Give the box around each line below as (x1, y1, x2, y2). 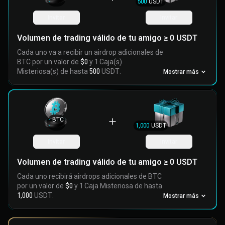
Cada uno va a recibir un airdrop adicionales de (17, 48, 163, 56)
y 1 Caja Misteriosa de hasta (73, 182, 162, 190)
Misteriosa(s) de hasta (17, 67, 89, 75)
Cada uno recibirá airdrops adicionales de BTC (17, 172, 162, 180)
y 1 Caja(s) (88, 58, 122, 66)
